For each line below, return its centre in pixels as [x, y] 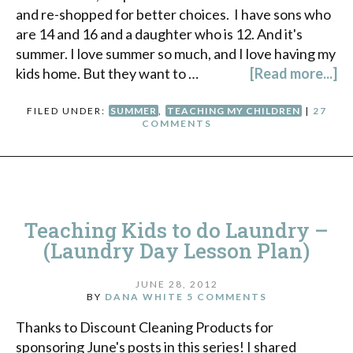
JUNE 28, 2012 [176, 284]
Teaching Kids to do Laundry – [176, 230]
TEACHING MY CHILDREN [233, 111]
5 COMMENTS [227, 296]
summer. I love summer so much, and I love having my [176, 54]
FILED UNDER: [67, 111]
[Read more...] [294, 74]
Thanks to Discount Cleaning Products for [145, 327]
